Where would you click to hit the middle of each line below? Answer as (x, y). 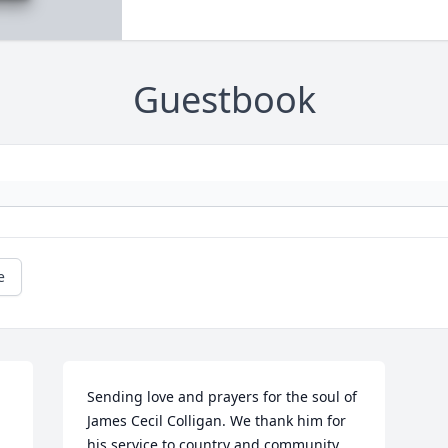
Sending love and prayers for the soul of (222, 397)
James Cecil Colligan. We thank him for (217, 421)
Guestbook (224, 100)
